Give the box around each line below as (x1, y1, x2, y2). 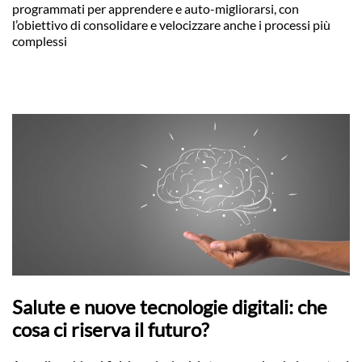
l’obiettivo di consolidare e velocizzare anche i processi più (12, 17, 330, 32)
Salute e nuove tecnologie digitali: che (12, 295, 327, 318)
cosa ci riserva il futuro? (12, 318, 209, 341)
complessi (12, 33, 67, 48)
